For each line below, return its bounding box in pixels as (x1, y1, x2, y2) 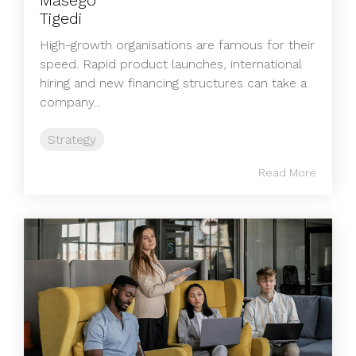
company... (40, 94, 101, 110)
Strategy (48, 131, 96, 147)
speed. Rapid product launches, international (40, 56, 301, 72)
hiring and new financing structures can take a (40, 75, 307, 91)
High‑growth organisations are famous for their (40, 37, 315, 52)
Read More (258, 165, 316, 179)
